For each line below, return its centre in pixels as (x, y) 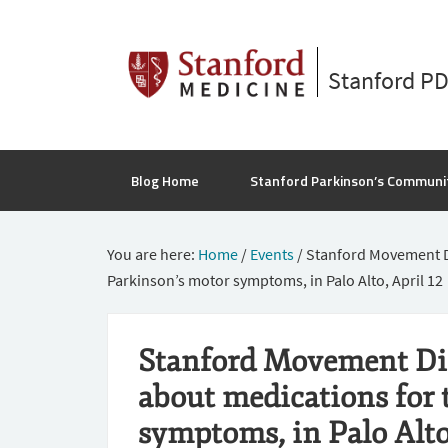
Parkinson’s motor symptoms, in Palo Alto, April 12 (275, 280)
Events (272, 254)
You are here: (152, 254)
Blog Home (165, 180)
